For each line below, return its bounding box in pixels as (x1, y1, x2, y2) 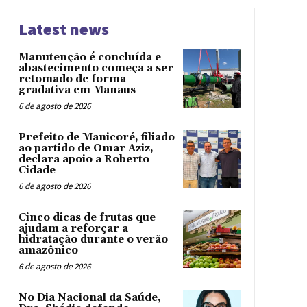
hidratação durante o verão (18, 233, 168, 246)
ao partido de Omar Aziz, (18, 142, 153, 155)
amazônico (18, 244, 78, 257)
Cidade (18, 164, 56, 177)
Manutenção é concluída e (18, 51, 161, 64)
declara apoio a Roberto (18, 153, 149, 166)
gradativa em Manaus (18, 84, 136, 97)
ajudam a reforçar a (18, 222, 128, 235)
